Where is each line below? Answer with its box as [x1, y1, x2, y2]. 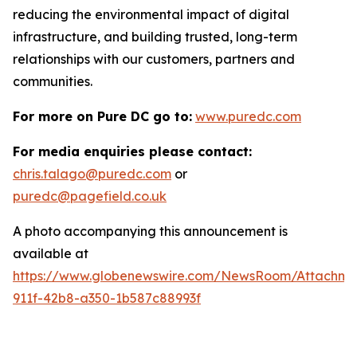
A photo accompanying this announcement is [13, 223, 288, 240]
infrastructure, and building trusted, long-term [13, 29, 297, 45]
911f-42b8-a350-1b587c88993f [13, 290, 201, 307]
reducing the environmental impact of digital [13, 6, 289, 23]
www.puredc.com [195, 108, 301, 125]
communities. [13, 73, 92, 90]
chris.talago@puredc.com [13, 166, 171, 182]
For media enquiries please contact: [13, 143, 252, 160]
